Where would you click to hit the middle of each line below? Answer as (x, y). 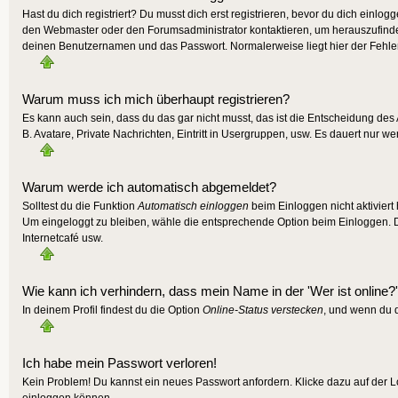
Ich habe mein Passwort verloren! (119, 363)
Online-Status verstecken (263, 310)
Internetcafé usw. (63, 238)
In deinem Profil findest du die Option (112, 310)
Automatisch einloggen (193, 206)
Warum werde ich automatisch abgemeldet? (149, 187)
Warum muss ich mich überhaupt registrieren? (156, 99)
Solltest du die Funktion (80, 206)
